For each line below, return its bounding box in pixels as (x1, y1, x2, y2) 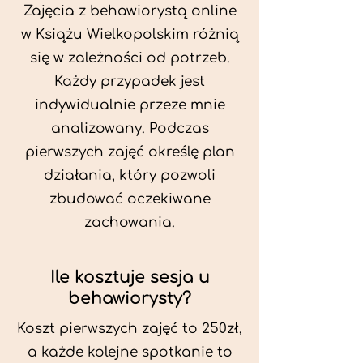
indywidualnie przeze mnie (34, 97, 225, 113)
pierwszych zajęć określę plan (24, 144, 235, 160)
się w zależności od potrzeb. (29, 50, 230, 66)
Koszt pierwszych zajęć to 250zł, (17, 321, 242, 336)
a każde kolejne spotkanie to (27, 344, 233, 360)
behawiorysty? (68, 288, 191, 308)
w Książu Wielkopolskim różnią (20, 27, 239, 42)
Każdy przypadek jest (54, 74, 205, 89)
